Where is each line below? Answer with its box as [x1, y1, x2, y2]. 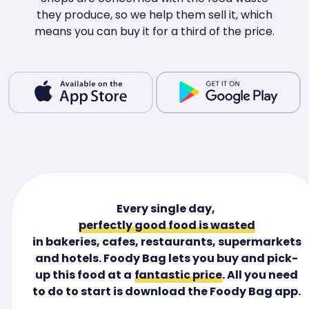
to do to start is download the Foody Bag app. [32, 283, 301, 300]
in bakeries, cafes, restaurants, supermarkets [32, 234, 301, 250]
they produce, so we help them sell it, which [37, 7, 272, 23]
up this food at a [35, 267, 132, 283]
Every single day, [117, 201, 217, 217]
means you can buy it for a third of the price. [34, 23, 275, 40]
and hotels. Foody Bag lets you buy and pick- [35, 250, 299, 267]
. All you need [222, 267, 299, 283]
